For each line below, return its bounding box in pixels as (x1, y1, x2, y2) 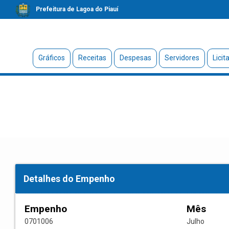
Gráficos (38, 54, 65, 62)
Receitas (78, 54, 106, 62)
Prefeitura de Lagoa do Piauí (36, 6, 118, 13)
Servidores (164, 54, 199, 62)
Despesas (119, 54, 151, 62)
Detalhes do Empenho (24, 173, 115, 185)
